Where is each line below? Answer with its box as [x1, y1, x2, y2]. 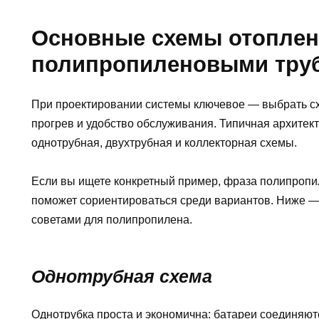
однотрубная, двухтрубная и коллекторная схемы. [31, 136, 297, 149]
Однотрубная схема [31, 266, 212, 286]
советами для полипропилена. [31, 213, 192, 226]
